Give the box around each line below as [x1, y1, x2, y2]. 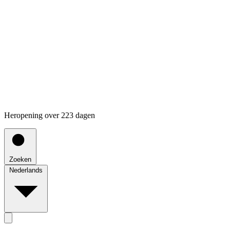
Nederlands [9, 166, 43, 174]
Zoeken [9, 155, 31, 163]
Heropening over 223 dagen [4, 110, 95, 120]
